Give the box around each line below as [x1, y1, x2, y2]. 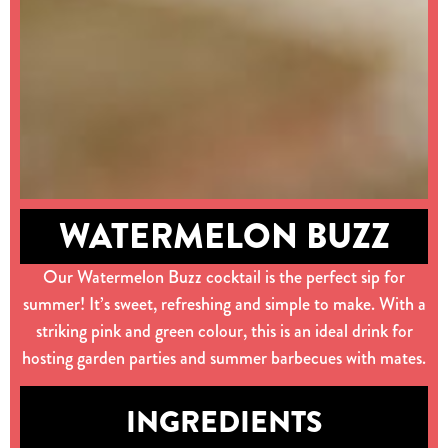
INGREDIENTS [126, 399, 322, 444]
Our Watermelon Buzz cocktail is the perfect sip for [43, 263, 405, 290]
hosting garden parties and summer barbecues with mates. [22, 344, 426, 371]
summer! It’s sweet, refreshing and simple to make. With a [22, 290, 426, 317]
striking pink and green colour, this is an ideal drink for [35, 317, 413, 344]
